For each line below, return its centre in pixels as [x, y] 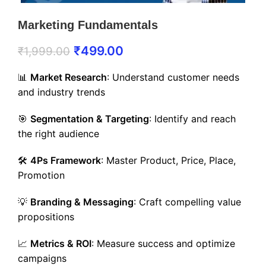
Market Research [69, 77]
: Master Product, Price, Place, [168, 160]
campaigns [42, 258]
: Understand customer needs [173, 77]
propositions [46, 217]
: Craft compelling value [187, 202]
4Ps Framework [66, 160]
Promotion [41, 175]
